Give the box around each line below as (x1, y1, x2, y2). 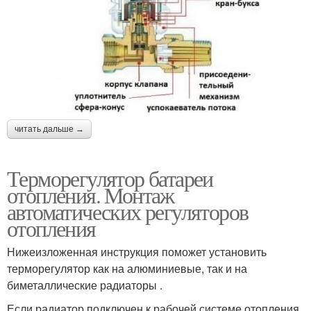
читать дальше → (15, 124, 84, 134)
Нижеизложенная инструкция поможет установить (7, 243, 267, 260)
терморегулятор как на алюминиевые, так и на (7, 260, 247, 276)
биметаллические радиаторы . (7, 276, 162, 293)
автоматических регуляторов (7, 196, 249, 226)
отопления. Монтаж (7, 179, 174, 210)
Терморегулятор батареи (7, 162, 213, 193)
